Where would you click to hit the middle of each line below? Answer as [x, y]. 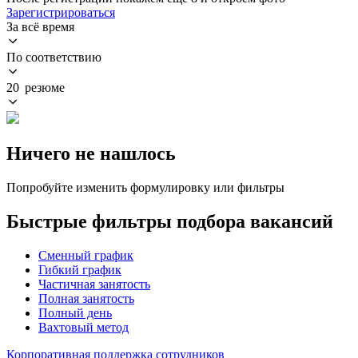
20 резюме [36, 87]
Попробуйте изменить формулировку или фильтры [145, 187]
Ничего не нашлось [91, 153]
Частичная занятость [94, 284]
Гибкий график [80, 269]
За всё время [40, 26]
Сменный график [86, 255]
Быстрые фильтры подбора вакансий [170, 221]
